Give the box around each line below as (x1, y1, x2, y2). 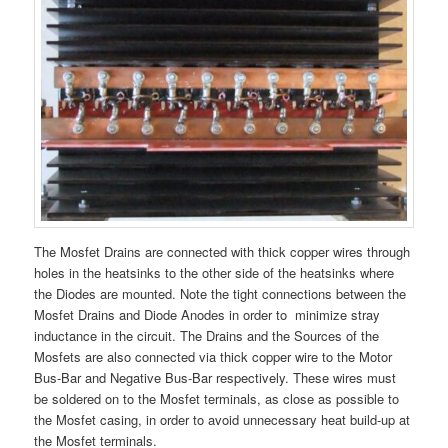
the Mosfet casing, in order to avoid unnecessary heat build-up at (34, 409, 411, 429)
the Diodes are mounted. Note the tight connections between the (34, 283, 407, 303)
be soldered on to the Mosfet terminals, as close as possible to (34, 388, 400, 408)
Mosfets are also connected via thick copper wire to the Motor (34, 346, 393, 366)
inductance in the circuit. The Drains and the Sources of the (34, 325, 380, 345)
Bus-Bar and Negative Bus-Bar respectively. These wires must (34, 367, 397, 387)
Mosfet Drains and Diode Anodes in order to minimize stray (34, 304, 381, 324)
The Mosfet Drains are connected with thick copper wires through (34, 241, 411, 261)
